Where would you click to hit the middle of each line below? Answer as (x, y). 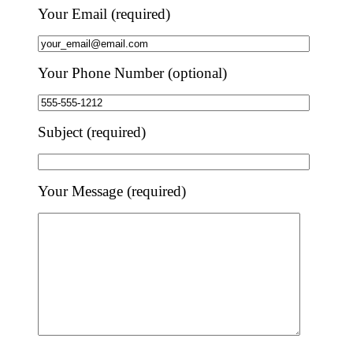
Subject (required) (92, 132)
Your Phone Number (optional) (132, 72)
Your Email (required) (104, 13)
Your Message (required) (112, 191)
